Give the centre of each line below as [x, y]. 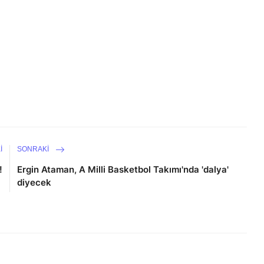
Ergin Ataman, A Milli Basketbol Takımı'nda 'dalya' [123, 169]
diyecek [34, 182]
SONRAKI [34, 149]
